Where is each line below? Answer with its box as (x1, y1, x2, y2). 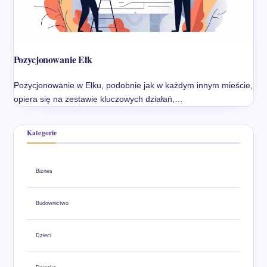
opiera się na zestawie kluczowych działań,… (13, 94, 183, 104)
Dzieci (35, 232, 51, 238)
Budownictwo (35, 200, 69, 206)
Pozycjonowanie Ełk (13, 52, 92, 66)
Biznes (35, 167, 52, 174)
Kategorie (26, 127, 57, 138)
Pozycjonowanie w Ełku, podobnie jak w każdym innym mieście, (13, 80, 253, 90)
